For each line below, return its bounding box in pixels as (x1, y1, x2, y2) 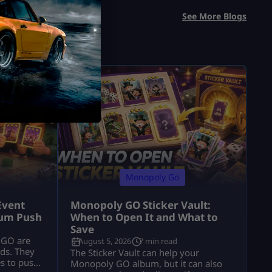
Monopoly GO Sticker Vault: (70, 198, 211, 212)
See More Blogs (182, 10, 246, 22)
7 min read (139, 236, 177, 247)
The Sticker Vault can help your (70, 246, 199, 259)
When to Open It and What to (70, 210, 218, 225)
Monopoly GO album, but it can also (70, 257, 222, 270)
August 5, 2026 (78, 236, 131, 247)
